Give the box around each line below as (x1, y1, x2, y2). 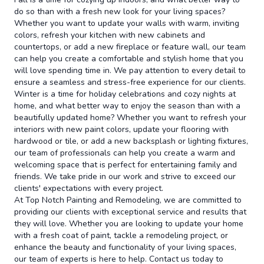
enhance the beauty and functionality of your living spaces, (14, 242, 236, 253)
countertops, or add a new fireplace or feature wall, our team (14, 41, 246, 52)
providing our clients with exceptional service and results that (14, 206, 246, 217)
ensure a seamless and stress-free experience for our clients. (14, 77, 246, 88)
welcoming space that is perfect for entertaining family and (14, 159, 237, 170)
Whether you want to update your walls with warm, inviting (14, 18, 239, 29)
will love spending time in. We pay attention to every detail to (14, 65, 246, 76)
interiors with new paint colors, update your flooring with (14, 124, 229, 135)
